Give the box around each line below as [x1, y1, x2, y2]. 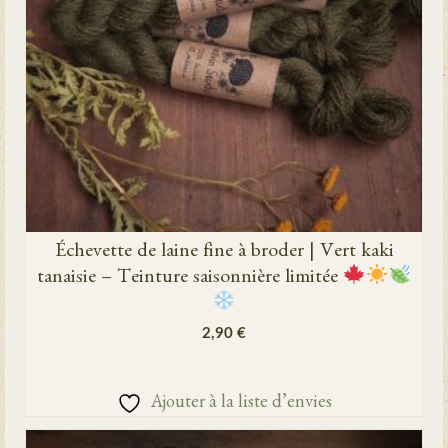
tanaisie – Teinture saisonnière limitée [36, 269, 343, 289]
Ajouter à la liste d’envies [150, 396, 332, 414]
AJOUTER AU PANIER [162, 358, 286, 374]
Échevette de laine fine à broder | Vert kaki [54, 243, 394, 263]
